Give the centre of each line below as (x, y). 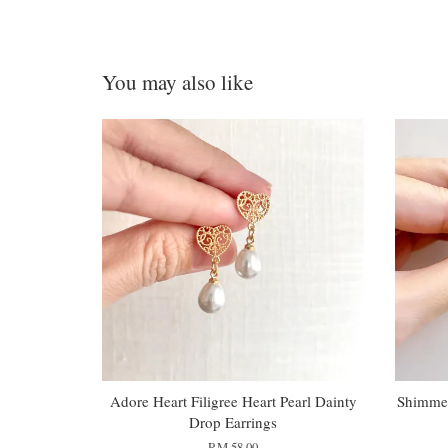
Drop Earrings (233, 422)
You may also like (177, 81)
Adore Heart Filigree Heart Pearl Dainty (233, 401)
